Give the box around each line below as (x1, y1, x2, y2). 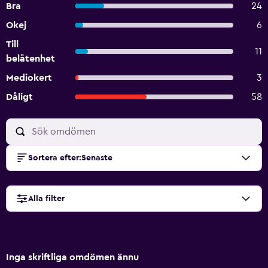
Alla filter (28, 194, 65, 203)
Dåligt (6, 92, 33, 102)
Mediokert (6, 73, 52, 83)
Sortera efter (28, 154, 79, 162)
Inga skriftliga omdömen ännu (6, 252, 139, 262)
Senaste (81, 154, 112, 162)
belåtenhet (6, 54, 55, 63)
